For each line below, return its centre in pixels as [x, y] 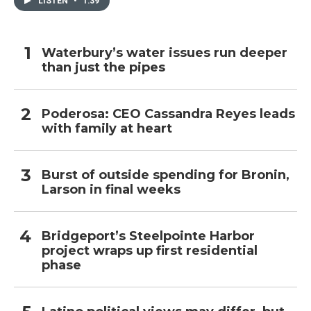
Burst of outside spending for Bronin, [166, 175]
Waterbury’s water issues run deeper [165, 53]
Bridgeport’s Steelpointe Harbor [148, 236]
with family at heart [107, 129]
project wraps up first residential [150, 251]
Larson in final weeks [111, 190]
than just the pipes [103, 68]
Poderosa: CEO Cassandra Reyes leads [168, 114]
